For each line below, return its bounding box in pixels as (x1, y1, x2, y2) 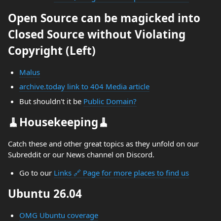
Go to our (19, 167, 54, 178)
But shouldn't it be (19, 96, 83, 106)
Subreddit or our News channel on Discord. (8, 149, 154, 159)
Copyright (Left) (8, 42, 96, 58)
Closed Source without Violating (8, 26, 185, 42)
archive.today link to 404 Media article (19, 81, 149, 91)
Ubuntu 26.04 (8, 185, 82, 201)
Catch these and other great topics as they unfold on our (8, 138, 199, 148)
